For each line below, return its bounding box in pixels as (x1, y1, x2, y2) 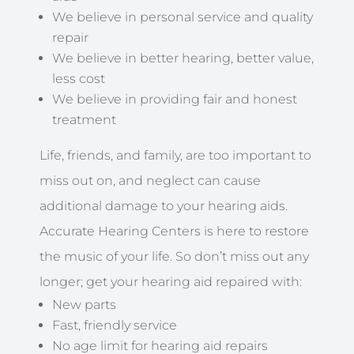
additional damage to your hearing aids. (40, 198, 288, 213)
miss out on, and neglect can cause (40, 172, 261, 188)
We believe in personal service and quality (52, 9, 313, 24)
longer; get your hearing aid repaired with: (40, 273, 302, 289)
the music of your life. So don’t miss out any (40, 248, 309, 264)
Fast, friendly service (52, 317, 177, 333)
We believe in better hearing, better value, (52, 50, 314, 66)
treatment (52, 111, 116, 127)
